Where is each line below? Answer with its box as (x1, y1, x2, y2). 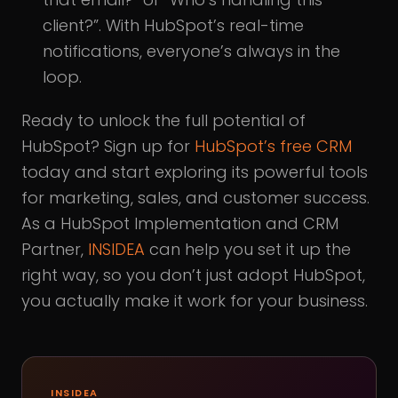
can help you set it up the (145, 237, 351, 260)
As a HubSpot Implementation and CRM (21, 211, 338, 235)
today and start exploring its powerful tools (21, 160, 368, 183)
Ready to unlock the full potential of (21, 108, 306, 131)
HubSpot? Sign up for (21, 134, 195, 157)
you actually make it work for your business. (21, 289, 368, 312)
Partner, (21, 237, 88, 260)
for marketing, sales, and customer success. (21, 186, 370, 209)
